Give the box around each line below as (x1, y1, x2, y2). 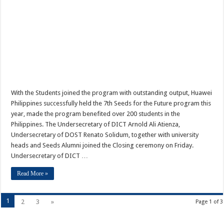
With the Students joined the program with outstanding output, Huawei (11, 89, 212, 96)
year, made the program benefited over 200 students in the (11, 110, 180, 117)
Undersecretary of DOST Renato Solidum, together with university (11, 131, 199, 138)
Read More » (17, 170, 48, 177)
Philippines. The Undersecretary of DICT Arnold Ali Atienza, (11, 120, 180, 128)
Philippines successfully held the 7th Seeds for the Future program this (11, 99, 211, 107)
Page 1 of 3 (195, 198, 223, 205)
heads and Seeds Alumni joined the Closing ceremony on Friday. (11, 141, 194, 149)
